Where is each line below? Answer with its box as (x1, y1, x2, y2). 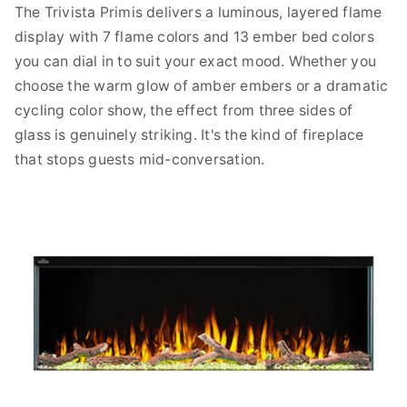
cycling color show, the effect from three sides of (15, 101, 353, 119)
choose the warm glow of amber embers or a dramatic (15, 76, 389, 94)
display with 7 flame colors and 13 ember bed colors (15, 27, 374, 45)
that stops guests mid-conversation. (15, 150, 265, 168)
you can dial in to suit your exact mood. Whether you (15, 52, 376, 70)
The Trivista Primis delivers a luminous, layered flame (15, 3, 382, 21)
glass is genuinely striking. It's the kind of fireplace (15, 125, 364, 144)
